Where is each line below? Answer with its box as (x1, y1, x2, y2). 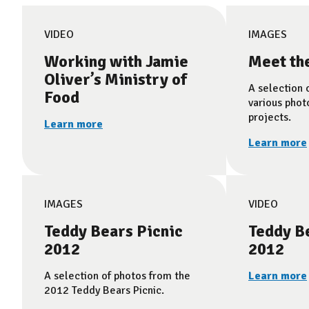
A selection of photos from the (44, 269, 190, 283)
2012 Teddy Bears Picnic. (44, 283, 164, 297)
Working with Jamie (44, 51, 188, 72)
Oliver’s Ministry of (44, 69, 187, 90)
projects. (248, 110, 291, 124)
